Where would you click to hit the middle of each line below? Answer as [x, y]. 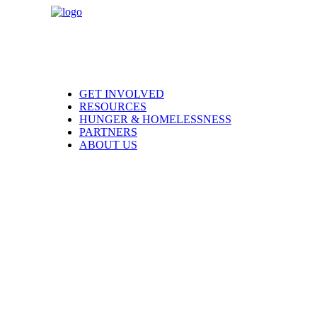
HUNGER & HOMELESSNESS [155, 119]
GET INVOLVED [122, 94]
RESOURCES [113, 106]
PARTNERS [108, 132]
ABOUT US [108, 145]
